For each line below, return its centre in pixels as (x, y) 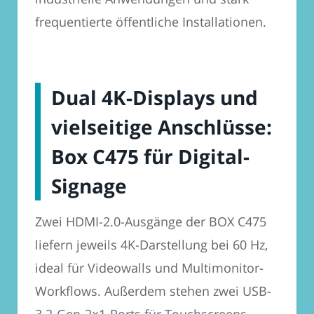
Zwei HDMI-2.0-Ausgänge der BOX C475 (151, 222)
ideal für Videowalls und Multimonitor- (149, 268)
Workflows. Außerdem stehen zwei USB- (153, 291)
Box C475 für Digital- (150, 157)
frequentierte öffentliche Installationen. (151, 22)
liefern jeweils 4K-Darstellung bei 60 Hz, (151, 245)
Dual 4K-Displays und (155, 98)
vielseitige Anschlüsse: (162, 127)
